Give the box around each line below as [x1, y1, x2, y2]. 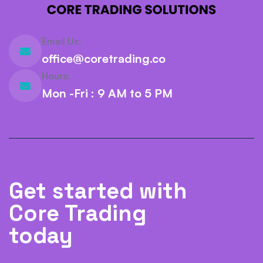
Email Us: [42, 35, 81, 47]
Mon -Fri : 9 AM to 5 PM [42, 86, 173, 100]
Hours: [42, 70, 70, 82]
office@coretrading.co [42, 51, 166, 66]
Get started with [9, 177, 187, 205]
